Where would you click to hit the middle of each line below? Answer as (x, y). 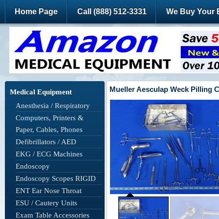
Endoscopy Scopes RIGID (56, 178)
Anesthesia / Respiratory (53, 106)
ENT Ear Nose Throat (49, 191)
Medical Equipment (41, 92)
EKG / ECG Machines (49, 154)
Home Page (36, 11)
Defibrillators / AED (46, 142)
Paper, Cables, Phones (49, 130)
